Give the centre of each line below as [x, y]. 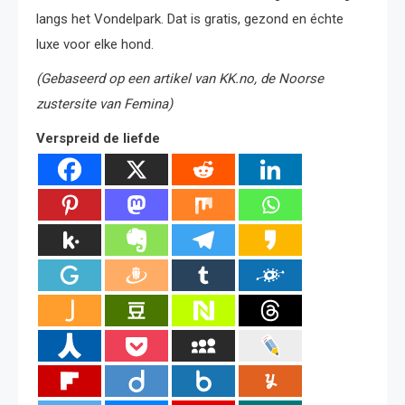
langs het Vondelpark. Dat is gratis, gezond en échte [190, 19]
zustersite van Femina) [104, 104]
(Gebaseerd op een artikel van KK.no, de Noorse [180, 79]
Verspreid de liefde [98, 139]
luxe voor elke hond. [95, 45]
